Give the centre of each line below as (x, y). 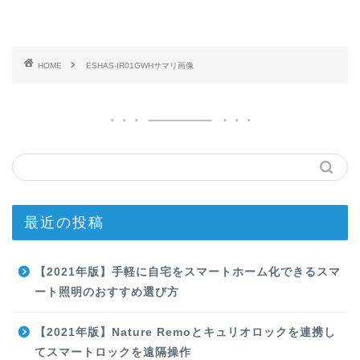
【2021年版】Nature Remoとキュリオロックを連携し (185, 333)
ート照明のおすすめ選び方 (107, 292)
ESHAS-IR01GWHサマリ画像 (140, 66)
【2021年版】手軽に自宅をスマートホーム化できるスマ (188, 272)
